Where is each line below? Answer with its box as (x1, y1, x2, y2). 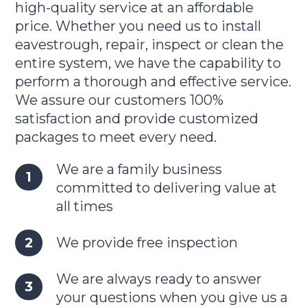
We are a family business (56, 160, 222, 177)
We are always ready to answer (56, 270, 262, 287)
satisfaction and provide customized (15, 110, 259, 127)
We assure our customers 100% (15, 92, 224, 109)
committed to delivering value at (56, 179, 277, 196)
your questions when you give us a (56, 288, 288, 306)
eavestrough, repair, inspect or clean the (15, 36, 284, 53)
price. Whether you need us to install (15, 18, 262, 35)
